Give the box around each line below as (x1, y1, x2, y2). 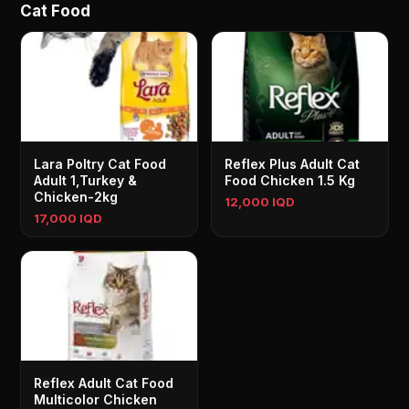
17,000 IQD (34, 211, 103, 225)
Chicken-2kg (34, 189, 119, 204)
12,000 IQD (225, 194, 295, 209)
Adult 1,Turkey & (34, 173, 138, 188)
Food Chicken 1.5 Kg (225, 173, 355, 188)
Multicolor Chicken (34, 392, 158, 407)
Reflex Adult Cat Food (34, 375, 174, 391)
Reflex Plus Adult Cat (225, 156, 360, 172)
